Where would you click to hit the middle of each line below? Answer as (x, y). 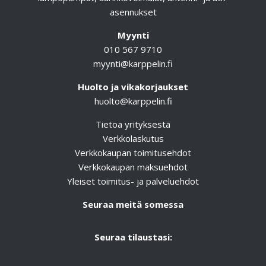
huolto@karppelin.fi (133, 101)
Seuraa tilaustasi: (133, 237)
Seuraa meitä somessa (133, 204)
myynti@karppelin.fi (133, 63)
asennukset (133, 12)
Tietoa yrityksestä (133, 124)
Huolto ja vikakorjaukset (133, 86)
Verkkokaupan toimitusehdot (133, 152)
